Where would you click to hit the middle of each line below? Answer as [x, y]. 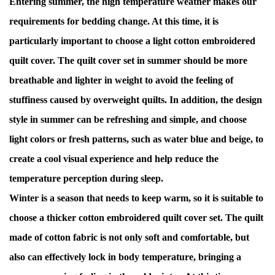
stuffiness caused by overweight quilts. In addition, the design [136, 100]
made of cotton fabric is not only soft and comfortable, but [129, 237]
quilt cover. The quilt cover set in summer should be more [128, 60]
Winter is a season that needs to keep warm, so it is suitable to [136, 198]
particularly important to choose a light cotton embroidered [132, 41]
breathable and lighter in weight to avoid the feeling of [121, 80]
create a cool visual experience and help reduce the [114, 159]
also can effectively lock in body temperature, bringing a [125, 257]
